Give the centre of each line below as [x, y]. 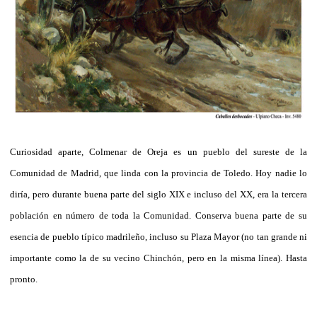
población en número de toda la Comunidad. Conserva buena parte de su [158, 215]
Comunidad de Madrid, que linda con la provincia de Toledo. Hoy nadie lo [158, 173]
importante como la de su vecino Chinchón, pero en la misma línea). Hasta [158, 258]
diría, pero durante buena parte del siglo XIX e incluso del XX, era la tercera [158, 194]
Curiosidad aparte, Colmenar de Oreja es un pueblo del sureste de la [158, 151]
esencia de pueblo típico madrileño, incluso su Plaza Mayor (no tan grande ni [158, 236]
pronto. [24, 279]
